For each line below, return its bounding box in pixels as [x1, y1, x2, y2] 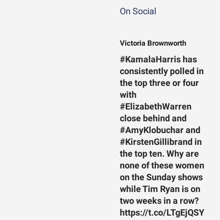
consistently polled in [119, 66, 204, 77]
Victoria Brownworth [119, 39, 186, 48]
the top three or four [119, 78, 199, 88]
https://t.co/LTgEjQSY [119, 208, 204, 218]
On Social [119, 6, 156, 17]
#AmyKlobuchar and [119, 125, 200, 136]
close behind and [119, 113, 187, 124]
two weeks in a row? [119, 196, 199, 206]
